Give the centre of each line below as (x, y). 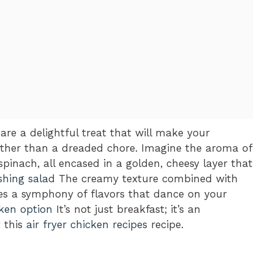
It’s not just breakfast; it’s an (127, 209)
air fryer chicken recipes (87, 224)
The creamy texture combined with (146, 178)
